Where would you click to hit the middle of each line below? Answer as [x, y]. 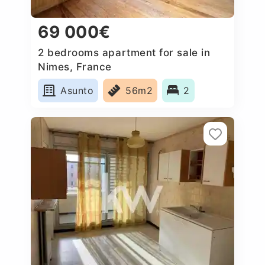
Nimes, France [75, 67]
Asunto [77, 90]
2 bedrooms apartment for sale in [124, 52]
